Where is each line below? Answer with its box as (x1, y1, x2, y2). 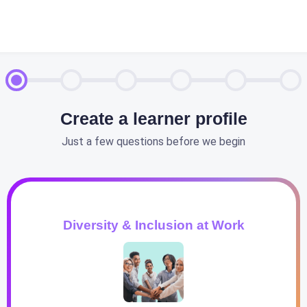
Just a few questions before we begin (62, 135, 245, 148)
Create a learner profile (60, 109, 247, 128)
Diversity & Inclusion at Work (62, 218, 245, 232)
